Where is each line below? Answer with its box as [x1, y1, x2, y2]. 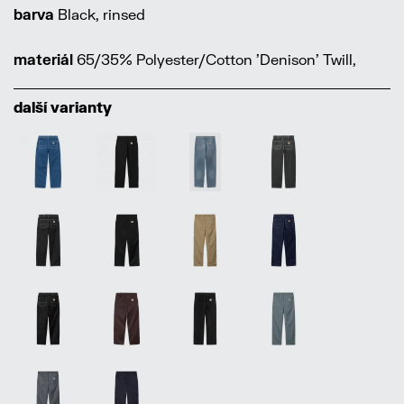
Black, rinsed [54, 5, 145, 23]
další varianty [14, 98, 112, 116]
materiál [14, 50, 73, 69]
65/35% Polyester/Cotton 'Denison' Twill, [73, 50, 356, 69]
